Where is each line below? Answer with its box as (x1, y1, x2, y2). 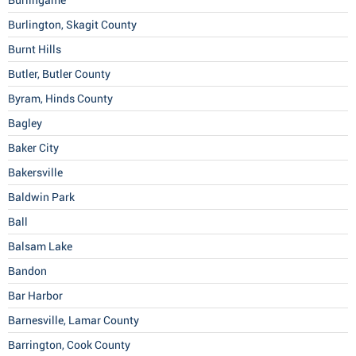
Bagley (8, 117, 42, 130)
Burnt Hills (8, 43, 61, 56)
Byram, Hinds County (8, 92, 113, 106)
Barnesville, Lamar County (8, 314, 139, 327)
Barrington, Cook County (8, 339, 130, 352)
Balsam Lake (8, 240, 72, 253)
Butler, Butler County (8, 68, 110, 81)
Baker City (8, 141, 59, 155)
